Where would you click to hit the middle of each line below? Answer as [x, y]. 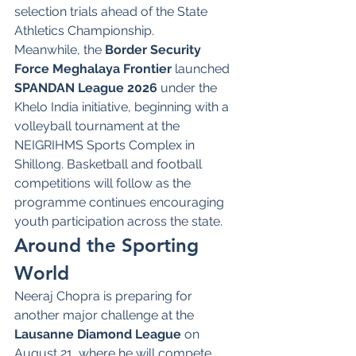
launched [202, 68]
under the [189, 87]
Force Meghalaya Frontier [93, 68]
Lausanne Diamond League [98, 334]
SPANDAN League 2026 [86, 87]
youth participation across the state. [118, 221]
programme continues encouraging [121, 202]
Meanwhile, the [60, 49]
